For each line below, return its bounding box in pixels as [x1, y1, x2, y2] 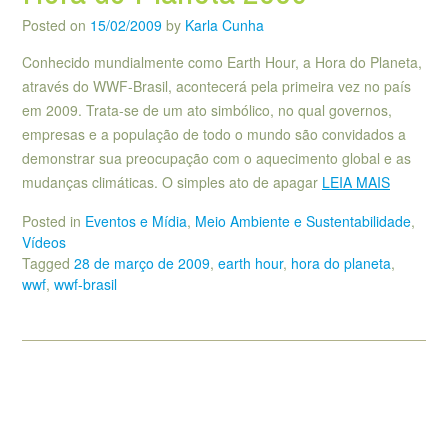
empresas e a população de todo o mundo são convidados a [22, 124, 406, 145]
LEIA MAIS [322, 172, 390, 193]
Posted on [22, 15, 90, 36]
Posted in [22, 210, 85, 231]
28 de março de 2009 [74, 252, 210, 273]
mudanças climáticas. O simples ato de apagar [22, 172, 322, 193]
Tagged [22, 252, 74, 273]
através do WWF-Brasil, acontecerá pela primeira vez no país [22, 76, 411, 97]
